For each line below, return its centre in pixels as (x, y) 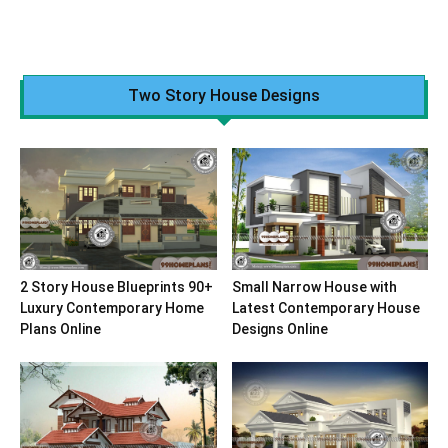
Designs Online (279, 329)
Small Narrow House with (314, 287)
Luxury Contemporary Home (112, 308)
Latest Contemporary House (325, 308)
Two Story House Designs (224, 95)
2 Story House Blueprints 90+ (116, 287)
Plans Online (60, 329)
